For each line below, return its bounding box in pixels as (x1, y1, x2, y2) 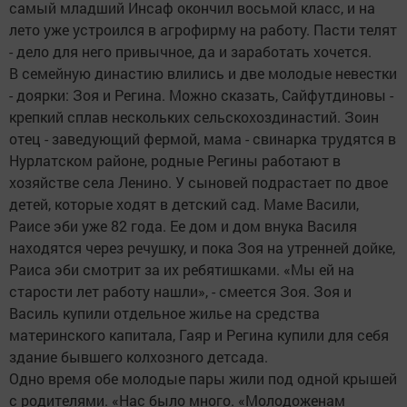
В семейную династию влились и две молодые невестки (9, 64, 397, 84)
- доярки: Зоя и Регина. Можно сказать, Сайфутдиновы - (9, 85, 393, 105)
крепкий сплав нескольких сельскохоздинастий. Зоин (9, 107, 379, 127)
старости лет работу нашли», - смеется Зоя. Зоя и (9, 282, 352, 302)
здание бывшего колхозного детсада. (9, 347, 268, 367)
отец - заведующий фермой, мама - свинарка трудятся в (9, 129, 396, 149)
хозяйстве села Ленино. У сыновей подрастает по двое (9, 173, 388, 193)
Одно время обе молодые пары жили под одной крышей (9, 369, 397, 389)
